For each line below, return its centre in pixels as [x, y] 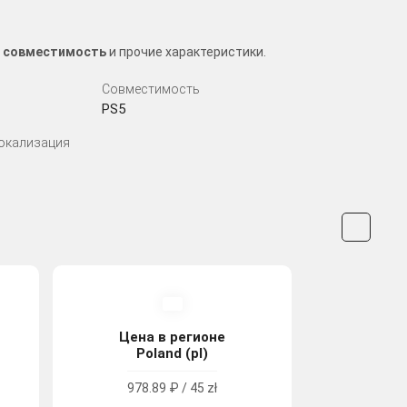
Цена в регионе [173, 337]
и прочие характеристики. [186, 51]
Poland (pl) [173, 353]
